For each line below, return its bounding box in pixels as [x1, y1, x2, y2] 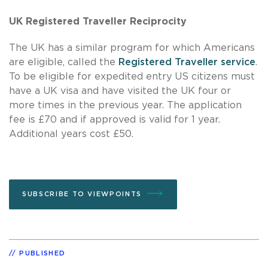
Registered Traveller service [118, 57, 255, 67]
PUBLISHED [19, 249, 66, 257]
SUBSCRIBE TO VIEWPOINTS [22, 190, 142, 197]
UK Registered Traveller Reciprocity [9, 16, 187, 26]
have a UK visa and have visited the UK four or [9, 86, 231, 96]
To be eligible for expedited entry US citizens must [9, 71, 255, 81]
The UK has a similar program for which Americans [9, 42, 255, 53]
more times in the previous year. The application [9, 100, 242, 110]
